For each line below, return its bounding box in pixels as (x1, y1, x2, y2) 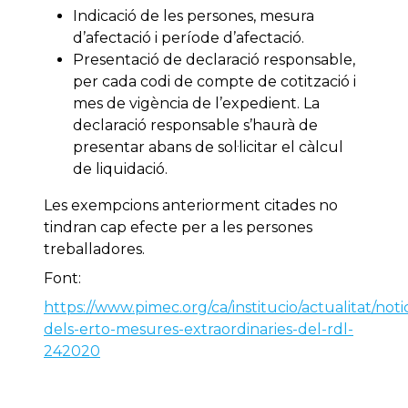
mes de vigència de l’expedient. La (73, 95, 320, 113)
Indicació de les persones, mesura (73, 7, 314, 25)
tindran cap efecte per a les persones (44, 219, 312, 237)
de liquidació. (73, 160, 168, 178)
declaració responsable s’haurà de (73, 117, 318, 135)
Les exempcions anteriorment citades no (44, 197, 338, 215)
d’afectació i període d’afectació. (73, 29, 304, 47)
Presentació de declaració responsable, (73, 51, 355, 69)
